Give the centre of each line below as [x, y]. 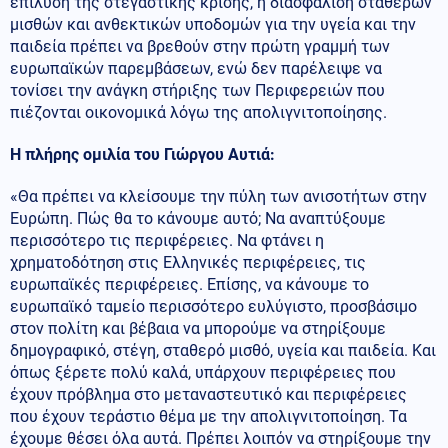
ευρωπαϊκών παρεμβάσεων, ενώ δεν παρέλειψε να [196, 68]
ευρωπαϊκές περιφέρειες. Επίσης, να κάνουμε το [189, 284]
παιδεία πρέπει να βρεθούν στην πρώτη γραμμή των [200, 46]
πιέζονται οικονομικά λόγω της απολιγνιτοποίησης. [198, 112]
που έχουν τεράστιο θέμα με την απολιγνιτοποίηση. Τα [208, 416]
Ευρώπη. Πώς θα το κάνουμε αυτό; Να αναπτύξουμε [198, 218]
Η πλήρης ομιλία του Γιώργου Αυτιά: [142, 154]
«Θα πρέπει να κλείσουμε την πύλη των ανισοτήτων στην [218, 196]
